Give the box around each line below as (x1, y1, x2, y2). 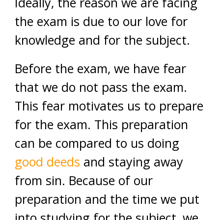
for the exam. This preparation (15, 115, 188, 133)
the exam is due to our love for (15, 12, 188, 29)
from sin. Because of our (15, 171, 153, 189)
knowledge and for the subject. (15, 31, 190, 48)
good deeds (15, 153, 83, 170)
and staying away (83, 153, 183, 170)
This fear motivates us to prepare (15, 97, 203, 114)
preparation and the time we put (15, 190, 199, 207)
